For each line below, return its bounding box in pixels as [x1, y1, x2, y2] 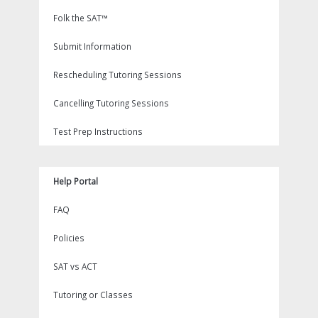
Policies [53, 232, 84, 244]
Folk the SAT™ [53, 12, 108, 24]
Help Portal [53, 175, 98, 187]
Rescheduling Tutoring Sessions [53, 69, 182, 81]
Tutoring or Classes [53, 289, 133, 301]
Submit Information [53, 40, 131, 53]
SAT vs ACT [53, 261, 97, 273]
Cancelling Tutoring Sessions [53, 97, 169, 109]
